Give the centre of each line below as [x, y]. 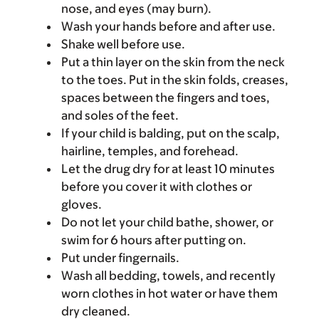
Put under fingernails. [120, 257]
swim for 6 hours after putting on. [154, 240]
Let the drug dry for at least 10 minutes [168, 168]
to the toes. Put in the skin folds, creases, [175, 79]
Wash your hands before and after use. [168, 26]
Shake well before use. [123, 44]
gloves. [82, 204]
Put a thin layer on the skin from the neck [173, 62]
